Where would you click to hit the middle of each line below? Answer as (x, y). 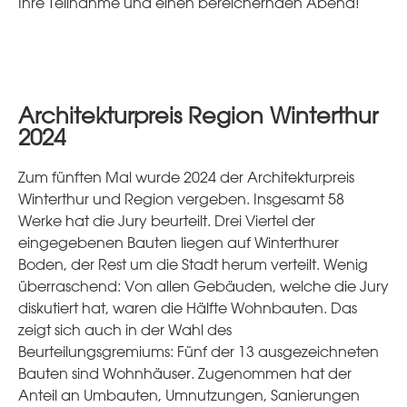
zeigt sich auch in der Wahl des (125, 329)
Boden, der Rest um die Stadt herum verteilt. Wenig (193, 264)
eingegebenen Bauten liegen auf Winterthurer (179, 242)
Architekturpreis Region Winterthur (198, 114)
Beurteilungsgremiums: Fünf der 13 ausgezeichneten (199, 351)
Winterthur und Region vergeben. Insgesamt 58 (181, 199)
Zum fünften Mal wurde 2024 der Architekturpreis (186, 177)
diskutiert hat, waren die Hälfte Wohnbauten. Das (188, 308)
